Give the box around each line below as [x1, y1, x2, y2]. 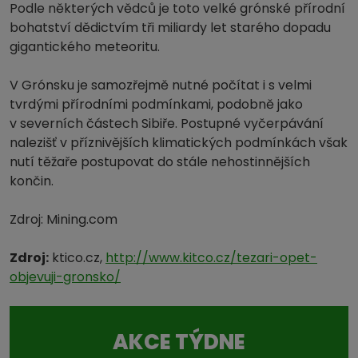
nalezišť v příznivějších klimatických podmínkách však [10, 133, 348, 152]
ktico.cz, [49, 248, 105, 267]
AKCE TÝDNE [113, 327, 245, 356]
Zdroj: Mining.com [10, 209, 117, 229]
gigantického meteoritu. [10, 37, 160, 56]
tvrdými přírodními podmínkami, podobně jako [10, 94, 303, 113]
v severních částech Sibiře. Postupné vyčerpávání [10, 113, 324, 133]
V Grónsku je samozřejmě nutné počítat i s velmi [10, 75, 312, 94]
